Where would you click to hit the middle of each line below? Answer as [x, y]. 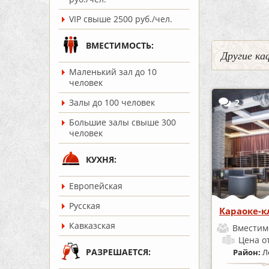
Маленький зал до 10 [113, 72]
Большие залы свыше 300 [122, 122]
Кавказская [92, 225]
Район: [248, 252]
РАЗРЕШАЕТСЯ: [118, 252]
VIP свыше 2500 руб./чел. [121, 19]
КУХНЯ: [101, 159]
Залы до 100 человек [112, 102]
